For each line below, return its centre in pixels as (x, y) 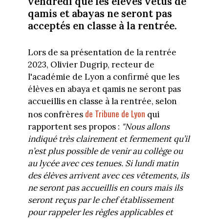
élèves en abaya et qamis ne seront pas (104, 89)
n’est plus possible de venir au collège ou (105, 151)
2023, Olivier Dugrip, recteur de (91, 65)
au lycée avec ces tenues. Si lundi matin (103, 164)
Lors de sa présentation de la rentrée (102, 53)
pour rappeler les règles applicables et (100, 212)
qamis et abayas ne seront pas (100, 13)
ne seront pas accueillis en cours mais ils (105, 188)
